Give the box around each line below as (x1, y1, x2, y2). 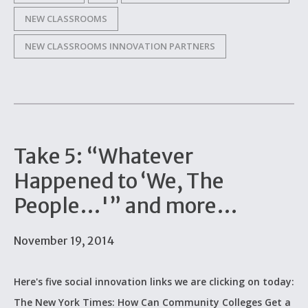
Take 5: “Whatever (14, 143, 193, 169)
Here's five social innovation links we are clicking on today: (14, 275, 294, 288)
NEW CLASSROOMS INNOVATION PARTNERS (25, 40, 215, 52)
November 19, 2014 (14, 234, 114, 247)
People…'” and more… (14, 192, 238, 219)
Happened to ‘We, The (14, 168, 224, 194)
